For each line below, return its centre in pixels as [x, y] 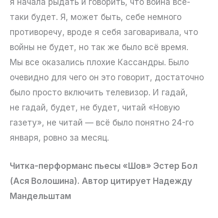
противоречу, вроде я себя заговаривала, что [104, 32]
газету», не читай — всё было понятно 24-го [102, 122]
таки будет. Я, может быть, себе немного [96, 17]
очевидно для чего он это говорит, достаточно [107, 77]
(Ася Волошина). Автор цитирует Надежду [101, 181]
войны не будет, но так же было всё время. [99, 47]
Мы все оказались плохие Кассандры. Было [99, 62]
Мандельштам [40, 196]
